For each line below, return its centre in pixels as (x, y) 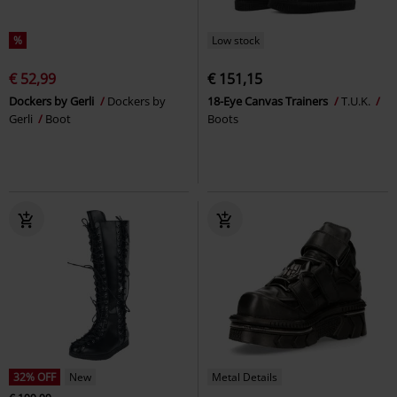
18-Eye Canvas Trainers (269, 101)
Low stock (236, 40)
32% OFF (35, 377)
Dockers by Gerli (53, 101)
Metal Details (245, 377)
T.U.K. (357, 101)
